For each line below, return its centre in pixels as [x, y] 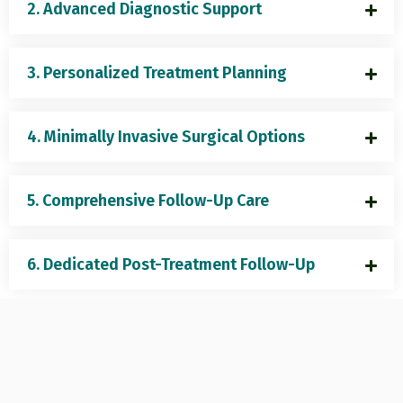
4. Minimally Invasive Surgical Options [166, 137]
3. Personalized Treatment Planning [157, 73]
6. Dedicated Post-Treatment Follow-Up [171, 265]
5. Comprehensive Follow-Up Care [148, 201]
